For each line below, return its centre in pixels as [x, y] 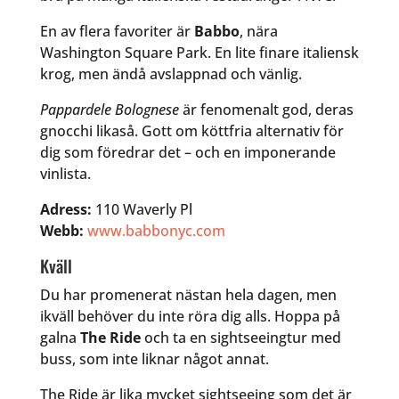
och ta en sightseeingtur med [240, 338]
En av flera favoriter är [117, 32]
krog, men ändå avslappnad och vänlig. [171, 74]
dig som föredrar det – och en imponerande [187, 153]
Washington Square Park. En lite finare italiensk [199, 53]
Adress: [65, 210]
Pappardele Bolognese [109, 110]
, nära [258, 32]
